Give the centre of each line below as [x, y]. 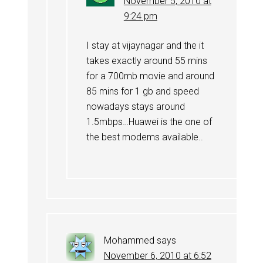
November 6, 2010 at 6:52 [157, 255]
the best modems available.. [144, 137]
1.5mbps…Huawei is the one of [149, 122]
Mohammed [129, 240]
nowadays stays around [135, 106]
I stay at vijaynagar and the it [145, 45]
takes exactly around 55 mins [146, 60]
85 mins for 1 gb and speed [142, 91]
